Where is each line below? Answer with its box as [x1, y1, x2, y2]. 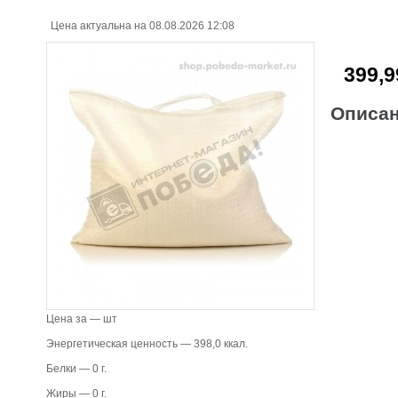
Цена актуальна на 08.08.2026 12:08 [51, 20, 235, 32]
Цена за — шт [46, 313, 117, 325]
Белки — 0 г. [46, 362, 107, 375]
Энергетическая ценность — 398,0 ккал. [46, 338, 248, 350]
